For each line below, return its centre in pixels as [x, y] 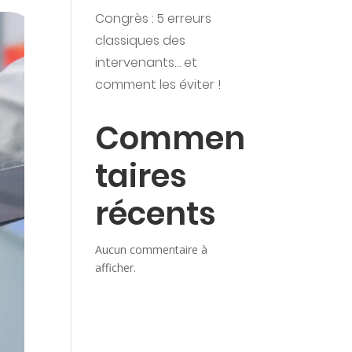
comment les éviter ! [158, 84]
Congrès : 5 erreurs [153, 18]
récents [155, 214]
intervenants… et [146, 62]
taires [141, 176]
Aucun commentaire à [151, 249]
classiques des [140, 40]
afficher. [115, 268]
